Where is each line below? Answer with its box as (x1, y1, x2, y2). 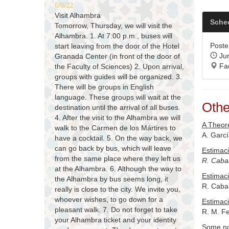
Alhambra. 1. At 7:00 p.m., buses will (55, 32, 172, 40)
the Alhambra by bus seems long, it (55, 175, 168, 184)
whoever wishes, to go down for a (55, 195, 163, 204)
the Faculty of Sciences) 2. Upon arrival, (55, 62, 184, 71)
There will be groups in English (55, 83, 154, 91)
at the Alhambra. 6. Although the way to (55, 165, 181, 173)
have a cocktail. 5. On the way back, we (55, 134, 182, 143)
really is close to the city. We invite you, (55, 185, 180, 194)
